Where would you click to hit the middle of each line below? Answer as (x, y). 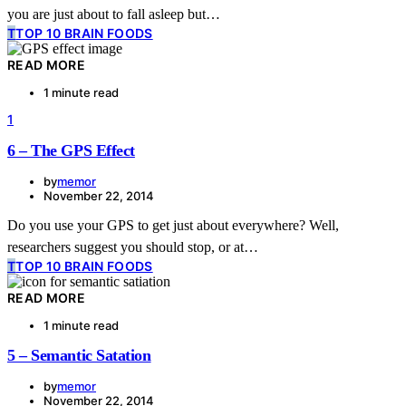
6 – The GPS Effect (71, 150)
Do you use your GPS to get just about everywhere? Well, (173, 225)
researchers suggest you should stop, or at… (133, 246)
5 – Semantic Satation (79, 355)
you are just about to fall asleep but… (114, 14)
